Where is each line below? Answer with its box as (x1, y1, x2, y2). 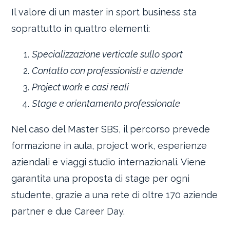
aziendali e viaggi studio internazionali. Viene (11, 156, 206, 167)
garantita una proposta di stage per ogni (11, 172, 190, 184)
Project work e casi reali (32, 81, 129, 92)
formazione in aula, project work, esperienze (11, 140, 207, 151)
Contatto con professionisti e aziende (32, 65, 184, 76)
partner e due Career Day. (11, 205, 125, 217)
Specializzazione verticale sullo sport (32, 48, 183, 60)
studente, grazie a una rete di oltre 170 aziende (11, 189, 218, 200)
